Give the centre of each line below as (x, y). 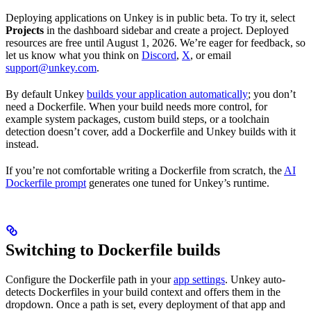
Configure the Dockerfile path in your (90, 279)
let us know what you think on (74, 55)
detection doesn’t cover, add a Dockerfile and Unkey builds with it (151, 131)
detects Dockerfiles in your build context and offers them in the (143, 292)
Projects (25, 30)
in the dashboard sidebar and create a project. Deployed (166, 30)
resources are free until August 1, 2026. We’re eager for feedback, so (155, 42)
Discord (159, 55)
